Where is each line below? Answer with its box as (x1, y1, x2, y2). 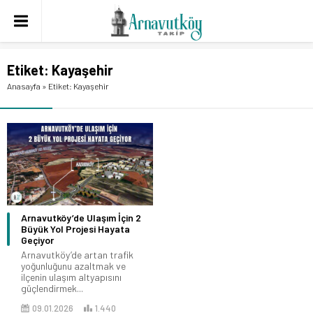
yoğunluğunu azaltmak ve (21, 259, 126, 272)
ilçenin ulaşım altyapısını (21, 270, 122, 283)
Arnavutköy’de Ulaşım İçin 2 (21, 211, 141, 224)
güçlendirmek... (21, 282, 83, 294)
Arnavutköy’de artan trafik (21, 248, 133, 261)
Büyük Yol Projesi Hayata (21, 222, 130, 235)
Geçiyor (21, 233, 54, 246)
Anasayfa (7, 81, 41, 91)
